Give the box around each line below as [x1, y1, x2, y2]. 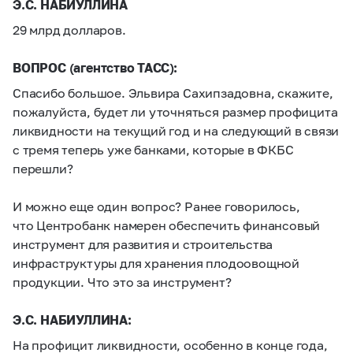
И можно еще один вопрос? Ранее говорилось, [13, 199, 300, 214]
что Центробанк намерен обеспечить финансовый [13, 217, 321, 232]
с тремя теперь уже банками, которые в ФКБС [13, 142, 294, 157]
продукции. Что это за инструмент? [13, 274, 232, 289]
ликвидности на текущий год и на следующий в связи [13, 123, 340, 138]
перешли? [13, 161, 73, 176]
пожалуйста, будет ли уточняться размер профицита [13, 104, 338, 119]
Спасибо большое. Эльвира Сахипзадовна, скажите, [13, 85, 333, 100]
